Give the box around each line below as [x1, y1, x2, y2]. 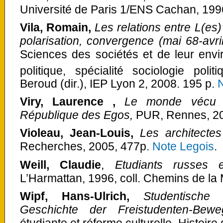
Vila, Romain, [20, 20, 95, 34]
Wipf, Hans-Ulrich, [20, 189, 130, 203]
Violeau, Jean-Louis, [20, 126, 140, 140]
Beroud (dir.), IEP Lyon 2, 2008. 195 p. [20, 77, 218, 91]
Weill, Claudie [20, 158, 102, 171]
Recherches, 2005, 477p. [20, 140, 152, 153]
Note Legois [152, 140, 214, 153]
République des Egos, [20, 109, 136, 122]
